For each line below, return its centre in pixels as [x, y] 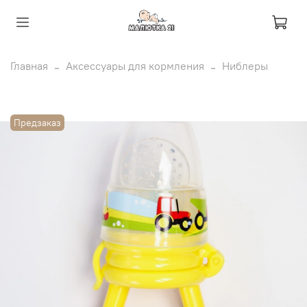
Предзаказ [38, 122]
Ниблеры [245, 65]
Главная [29, 65]
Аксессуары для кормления [135, 65]
